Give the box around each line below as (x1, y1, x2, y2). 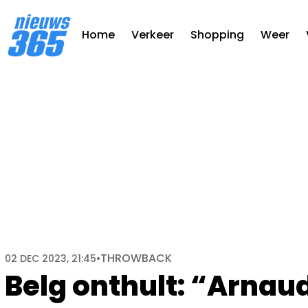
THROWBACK (100, 250, 172, 266)
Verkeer (131, 27, 174, 43)
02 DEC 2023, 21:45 (5, 252, 96, 265)
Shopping (190, 27, 244, 43)
